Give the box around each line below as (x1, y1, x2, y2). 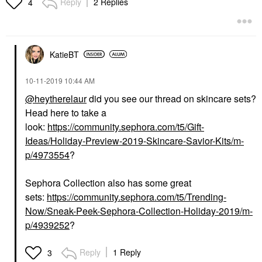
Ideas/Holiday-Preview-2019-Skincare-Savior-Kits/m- (25, 133, 244, 147)
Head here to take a (25, 105, 106, 119)
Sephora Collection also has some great (25, 175, 191, 189)
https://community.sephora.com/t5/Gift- (47, 119, 204, 133)
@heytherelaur (25, 91, 87, 105)
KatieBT (50, 48, 79, 60)
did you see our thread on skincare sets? (87, 91, 256, 105)
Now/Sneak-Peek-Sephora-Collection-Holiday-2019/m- (25, 204, 253, 218)
